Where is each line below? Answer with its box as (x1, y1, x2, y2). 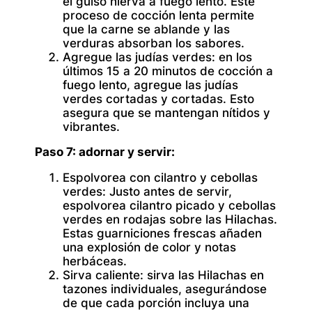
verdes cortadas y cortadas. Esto (63, 91, 254, 106)
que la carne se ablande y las (63, 22, 230, 36)
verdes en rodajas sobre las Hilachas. (63, 212, 277, 227)
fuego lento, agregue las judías (63, 77, 238, 92)
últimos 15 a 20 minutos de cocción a (63, 63, 273, 78)
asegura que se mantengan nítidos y (63, 105, 270, 120)
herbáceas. (63, 254, 127, 269)
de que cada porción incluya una (63, 296, 249, 311)
